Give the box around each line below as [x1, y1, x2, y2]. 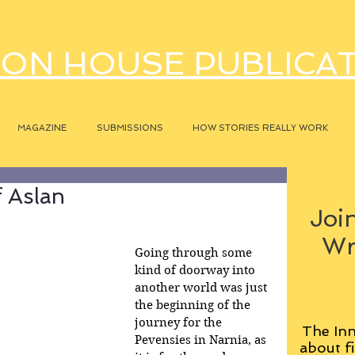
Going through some [135, 246, 255, 260]
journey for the [135, 315, 225, 330]
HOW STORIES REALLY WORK [192, 123, 328, 133]
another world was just [135, 281, 270, 295]
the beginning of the [135, 298, 254, 312]
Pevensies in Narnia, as [135, 333, 269, 347]
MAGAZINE [17, 123, 67, 133]
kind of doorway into [135, 263, 258, 277]
